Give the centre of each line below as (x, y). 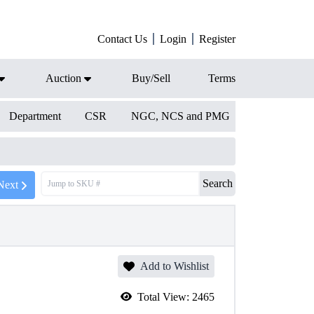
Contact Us (122, 39)
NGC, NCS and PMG (180, 116)
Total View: (165, 297)
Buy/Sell (151, 78)
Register (217, 39)
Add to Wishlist (175, 266)
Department (35, 116)
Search (218, 183)
